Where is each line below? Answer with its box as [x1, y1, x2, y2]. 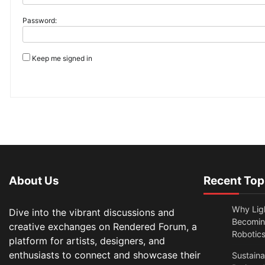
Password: [22, 16, 57, 25]
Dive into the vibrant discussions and [9, 206, 174, 219]
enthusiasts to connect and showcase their [9, 249, 201, 261]
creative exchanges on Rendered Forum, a [9, 221, 197, 233]
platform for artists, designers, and [9, 235, 165, 247]
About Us [9, 174, 59, 188]
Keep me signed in [32, 54, 92, 63]
